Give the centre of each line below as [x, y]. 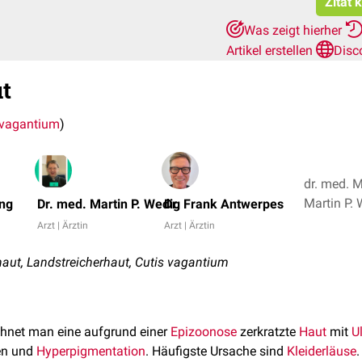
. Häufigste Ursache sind [216, 351]
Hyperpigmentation [91, 351]
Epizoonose [204, 332]
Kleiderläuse [322, 351]
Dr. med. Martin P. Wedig [109, 204]
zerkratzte [268, 332]
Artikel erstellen [271, 51]
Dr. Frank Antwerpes [224, 204]
